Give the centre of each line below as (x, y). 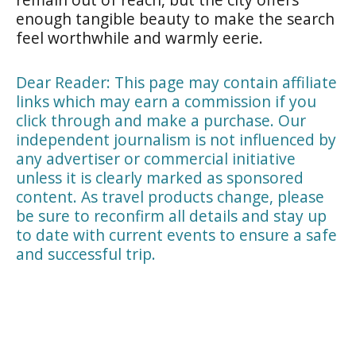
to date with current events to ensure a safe (176, 234)
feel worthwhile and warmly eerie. (139, 37)
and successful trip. (86, 253)
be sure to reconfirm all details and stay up (171, 215)
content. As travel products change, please (170, 196)
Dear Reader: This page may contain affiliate (176, 82)
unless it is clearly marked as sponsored (160, 177)
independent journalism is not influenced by (176, 139)
